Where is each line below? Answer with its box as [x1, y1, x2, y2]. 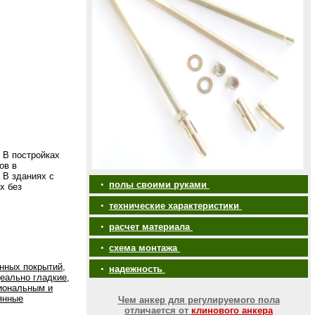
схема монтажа [109, 243, 180, 253]
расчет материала [109, 221, 193, 232]
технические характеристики [109, 200, 242, 211]
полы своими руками [109, 179, 210, 190]
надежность [109, 264, 165, 274]
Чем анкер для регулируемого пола [117, 295, 280, 305]
